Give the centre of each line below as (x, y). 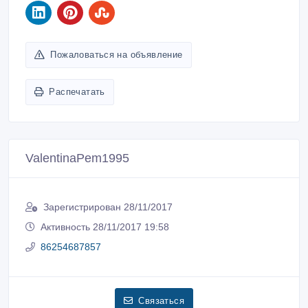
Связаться (161, 300)
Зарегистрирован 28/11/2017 (108, 207)
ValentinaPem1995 (77, 158)
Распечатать (77, 91)
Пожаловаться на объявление (117, 54)
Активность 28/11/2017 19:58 (105, 227)
